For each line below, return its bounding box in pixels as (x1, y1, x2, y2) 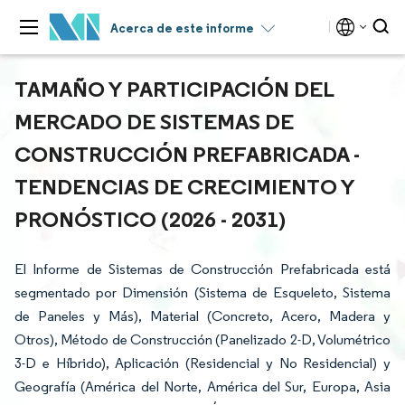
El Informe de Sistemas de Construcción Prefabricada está (14, 260, 391, 278)
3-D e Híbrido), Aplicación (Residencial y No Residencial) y (14, 354, 391, 372)
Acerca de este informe (110, 20, 254, 36)
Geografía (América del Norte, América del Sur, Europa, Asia (14, 378, 391, 395)
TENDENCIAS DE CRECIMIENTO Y (14, 173, 354, 200)
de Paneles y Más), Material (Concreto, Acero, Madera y (14, 307, 391, 325)
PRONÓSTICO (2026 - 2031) (14, 205, 286, 232)
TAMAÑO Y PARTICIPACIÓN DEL (14, 75, 334, 102)
